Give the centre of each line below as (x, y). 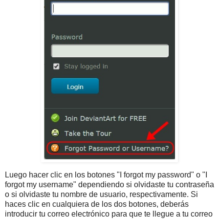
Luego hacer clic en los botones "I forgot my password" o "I (106, 175)
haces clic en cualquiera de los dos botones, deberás (97, 204)
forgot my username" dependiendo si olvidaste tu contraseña (109, 185)
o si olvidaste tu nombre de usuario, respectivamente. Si (101, 195)
